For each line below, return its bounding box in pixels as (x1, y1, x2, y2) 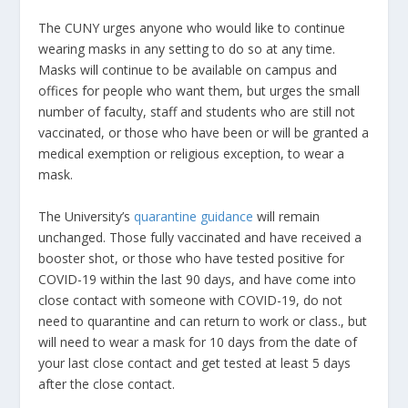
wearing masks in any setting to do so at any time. (38, 40, 336, 58)
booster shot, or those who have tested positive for (38, 249, 345, 267)
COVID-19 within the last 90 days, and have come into (38, 270, 357, 288)
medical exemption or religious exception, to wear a (38, 145, 345, 163)
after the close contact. (38, 374, 179, 393)
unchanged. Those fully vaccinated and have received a (38, 228, 362, 246)
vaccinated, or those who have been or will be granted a (38, 124, 370, 142)
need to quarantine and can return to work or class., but (38, 311, 368, 330)
